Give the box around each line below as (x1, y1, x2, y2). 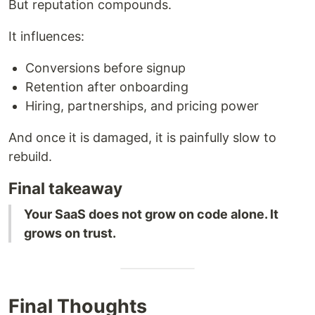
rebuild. (8, 149, 52, 165)
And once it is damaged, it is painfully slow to (8, 130, 276, 146)
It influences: (8, 29, 84, 44)
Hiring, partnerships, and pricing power (25, 98, 259, 114)
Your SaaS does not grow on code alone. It (24, 207, 278, 222)
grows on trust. (24, 226, 116, 241)
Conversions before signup (25, 60, 186, 76)
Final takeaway (8, 179, 122, 198)
